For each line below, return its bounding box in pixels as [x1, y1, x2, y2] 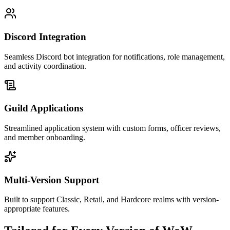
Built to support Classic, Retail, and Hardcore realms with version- [4, 195, 219, 204]
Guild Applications [4, 103, 83, 114]
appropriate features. [4, 204, 70, 214]
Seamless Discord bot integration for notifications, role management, [4, 52, 225, 61]
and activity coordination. [4, 61, 86, 70]
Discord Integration [4, 31, 86, 42]
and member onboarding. [4, 132, 85, 142]
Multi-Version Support [4, 174, 99, 185]
